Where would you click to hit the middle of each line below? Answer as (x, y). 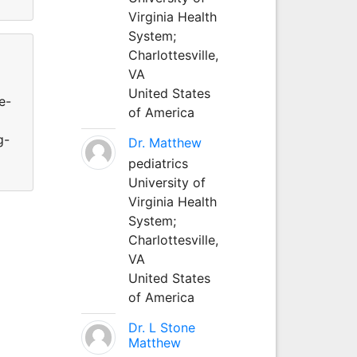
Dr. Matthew (165, 142)
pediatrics (158, 163)
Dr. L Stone (161, 327)
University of (167, 182)
